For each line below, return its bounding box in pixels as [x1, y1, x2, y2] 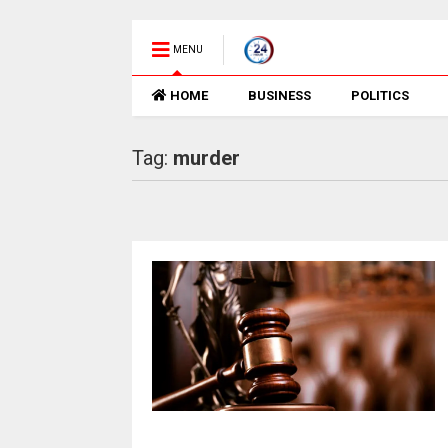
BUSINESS [247, 88, 311, 103]
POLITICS [350, 88, 409, 103]
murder [172, 146, 240, 170]
